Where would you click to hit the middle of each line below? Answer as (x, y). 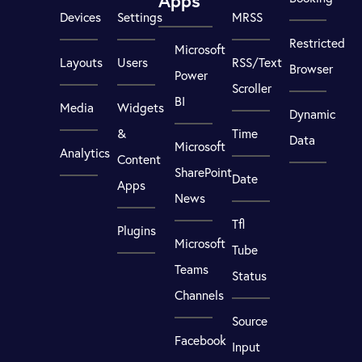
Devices (81, 17)
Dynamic (312, 114)
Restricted (317, 43)
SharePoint (204, 173)
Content (139, 160)
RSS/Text (257, 63)
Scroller (251, 88)
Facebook (201, 341)
